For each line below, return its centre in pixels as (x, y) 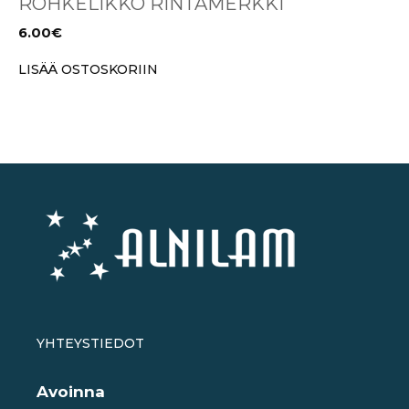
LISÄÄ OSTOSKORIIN (88, 69)
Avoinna (71, 391)
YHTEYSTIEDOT (90, 343)
